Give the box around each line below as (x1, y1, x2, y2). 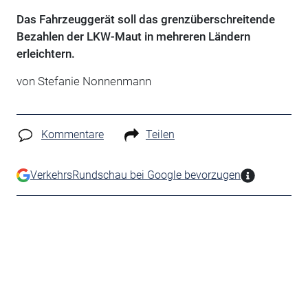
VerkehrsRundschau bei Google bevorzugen (30, 168, 241, 181)
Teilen (145, 127, 175, 141)
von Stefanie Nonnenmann (16, 74, 151, 88)
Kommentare (41, 127, 104, 141)
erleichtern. (16, 46, 75, 60)
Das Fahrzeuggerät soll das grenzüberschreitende (16, 12, 275, 26)
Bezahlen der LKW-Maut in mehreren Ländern (16, 29, 250, 43)
